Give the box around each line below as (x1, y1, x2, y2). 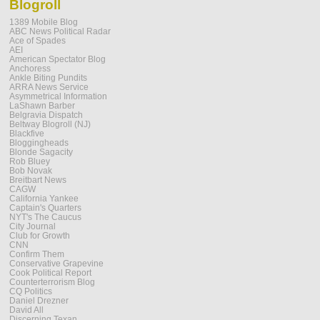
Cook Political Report (9, 268, 91, 278)
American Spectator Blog (9, 54, 106, 64)
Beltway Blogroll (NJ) (9, 119, 91, 129)
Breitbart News (9, 175, 66, 185)
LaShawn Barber (9, 101, 75, 111)
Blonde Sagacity (9, 147, 73, 157)
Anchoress (9, 64, 51, 74)
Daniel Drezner (9, 296, 69, 306)
